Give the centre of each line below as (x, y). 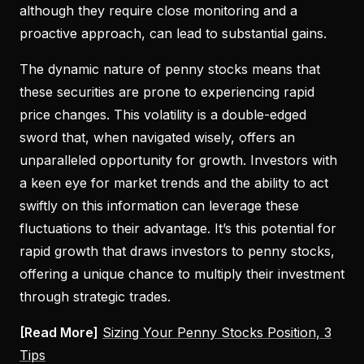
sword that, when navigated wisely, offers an (157, 137)
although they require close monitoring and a (158, 10)
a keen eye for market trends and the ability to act (174, 182)
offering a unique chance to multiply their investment (182, 273)
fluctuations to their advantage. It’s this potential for (178, 228)
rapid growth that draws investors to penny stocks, (177, 251)
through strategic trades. (95, 296)
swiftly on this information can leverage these (159, 205)
